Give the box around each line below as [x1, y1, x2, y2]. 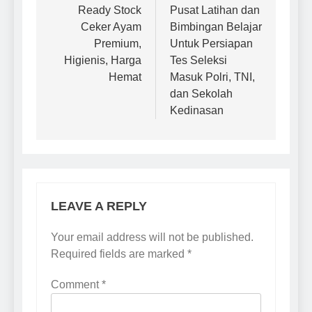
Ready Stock [78, 4, 141, 17]
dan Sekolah [170, 88, 233, 100]
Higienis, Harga [64, 54, 141, 67]
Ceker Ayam [81, 21, 141, 33]
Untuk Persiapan [170, 38, 253, 50]
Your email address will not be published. [51, 231, 253, 244]
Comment [51, 279, 102, 291]
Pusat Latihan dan [170, 4, 260, 17]
